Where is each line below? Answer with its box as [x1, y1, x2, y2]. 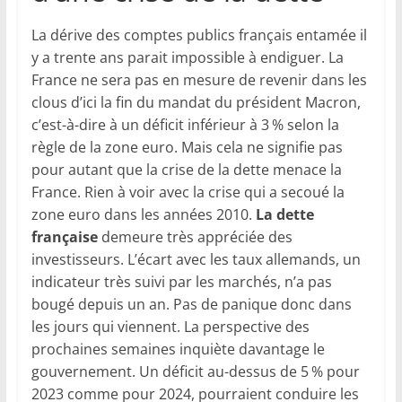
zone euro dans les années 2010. [31, 205, 256, 225]
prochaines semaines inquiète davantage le [31, 339, 325, 360]
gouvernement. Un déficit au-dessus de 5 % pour [31, 362, 360, 382]
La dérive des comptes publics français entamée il [31, 25, 367, 46]
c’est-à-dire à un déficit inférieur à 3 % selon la [31, 115, 339, 135]
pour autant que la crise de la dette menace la [31, 160, 342, 180]
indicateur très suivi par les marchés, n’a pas [31, 272, 332, 293]
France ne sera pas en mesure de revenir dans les [31, 70, 367, 91]
